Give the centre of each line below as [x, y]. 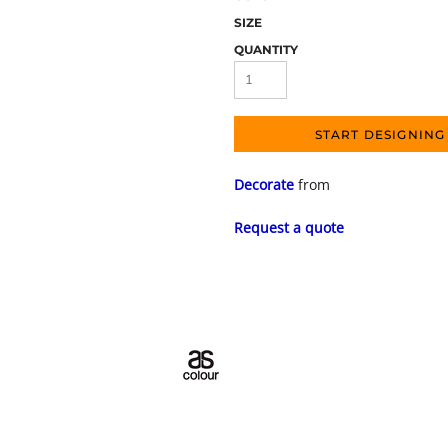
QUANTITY [266, 49]
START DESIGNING [380, 135]
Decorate [264, 184]
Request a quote [289, 227]
